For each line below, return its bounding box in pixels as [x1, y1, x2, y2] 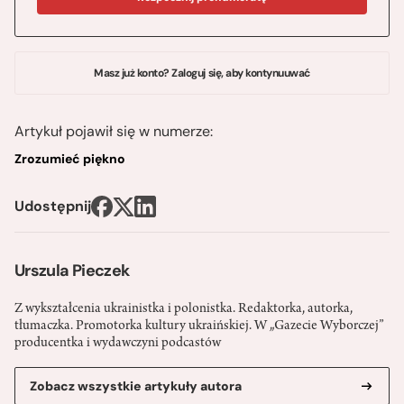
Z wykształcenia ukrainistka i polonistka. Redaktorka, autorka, [14, 302, 353, 317]
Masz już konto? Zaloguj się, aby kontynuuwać [94, 66, 310, 81]
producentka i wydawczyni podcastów [14, 336, 221, 352]
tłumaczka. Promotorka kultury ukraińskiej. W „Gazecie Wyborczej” [14, 319, 384, 335]
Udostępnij [14, 197, 91, 216]
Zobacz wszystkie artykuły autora [30, 378, 242, 395]
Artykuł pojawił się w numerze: [14, 122, 213, 142]
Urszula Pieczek [14, 260, 130, 282]
